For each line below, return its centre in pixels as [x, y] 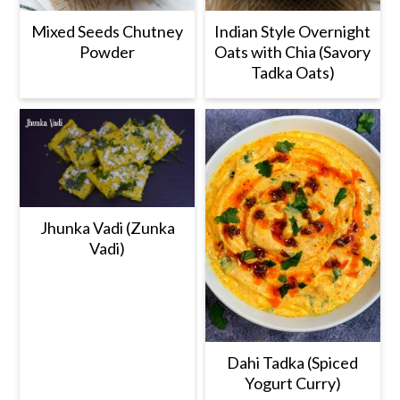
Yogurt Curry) [292, 383]
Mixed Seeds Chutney [108, 32]
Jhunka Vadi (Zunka [107, 228]
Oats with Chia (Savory [293, 52]
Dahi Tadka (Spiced [293, 363]
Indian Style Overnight [293, 32]
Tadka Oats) [292, 73]
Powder [108, 52]
